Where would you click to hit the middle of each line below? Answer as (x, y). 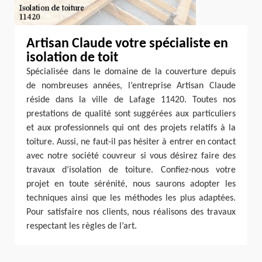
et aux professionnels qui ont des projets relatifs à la (131, 128)
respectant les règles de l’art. (82, 226)
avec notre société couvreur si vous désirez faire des (131, 156)
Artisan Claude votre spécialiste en (127, 44)
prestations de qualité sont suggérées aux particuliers (131, 114)
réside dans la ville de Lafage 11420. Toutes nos (131, 100)
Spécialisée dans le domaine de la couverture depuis (131, 72)
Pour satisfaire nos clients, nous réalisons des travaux (131, 212)
